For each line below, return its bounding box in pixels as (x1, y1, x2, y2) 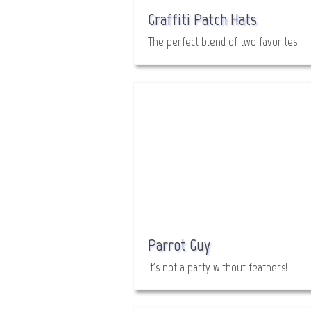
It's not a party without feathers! (148, 260, 287, 275)
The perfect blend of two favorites (148, 34, 297, 49)
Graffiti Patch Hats (148, 9, 257, 29)
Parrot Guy (148, 235, 210, 255)
